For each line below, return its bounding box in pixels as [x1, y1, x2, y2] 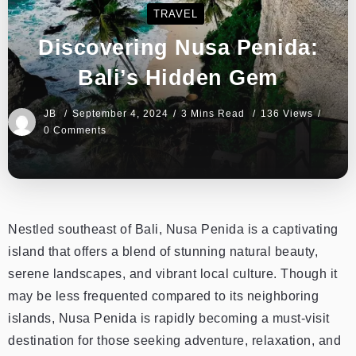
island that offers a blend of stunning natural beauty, [8, 244, 318, 258]
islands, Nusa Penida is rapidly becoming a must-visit [8, 311, 330, 325]
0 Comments [44, 124, 106, 136]
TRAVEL [153, 7, 198, 20]
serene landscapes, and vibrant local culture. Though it [8, 266, 338, 281]
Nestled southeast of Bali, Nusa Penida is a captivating [8, 222, 339, 236]
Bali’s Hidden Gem [78, 64, 278, 90]
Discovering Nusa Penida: [38, 34, 318, 60]
